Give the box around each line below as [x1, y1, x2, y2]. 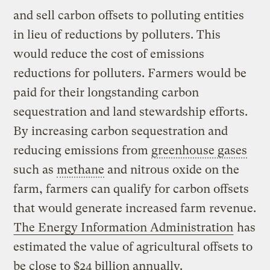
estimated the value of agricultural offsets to [13, 239, 253, 254]
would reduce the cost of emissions [13, 46, 205, 61]
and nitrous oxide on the [104, 162, 240, 177]
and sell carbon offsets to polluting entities [13, 8, 245, 22]
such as [13, 162, 57, 177]
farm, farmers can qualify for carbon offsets [13, 181, 250, 196]
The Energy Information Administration [14, 220, 234, 234]
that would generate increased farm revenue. [13, 201, 257, 215]
